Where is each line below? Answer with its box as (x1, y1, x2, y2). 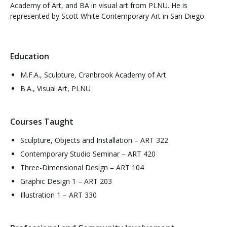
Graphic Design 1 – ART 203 (20, 176, 112, 186)
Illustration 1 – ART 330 (20, 190, 97, 200)
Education (10, 50, 49, 62)
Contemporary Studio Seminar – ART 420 (20, 149, 156, 159)
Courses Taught (10, 116, 73, 127)
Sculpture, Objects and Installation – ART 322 (20, 135, 168, 145)
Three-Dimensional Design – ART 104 (20, 163, 144, 172)
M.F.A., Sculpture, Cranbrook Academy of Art (20, 70, 166, 80)
